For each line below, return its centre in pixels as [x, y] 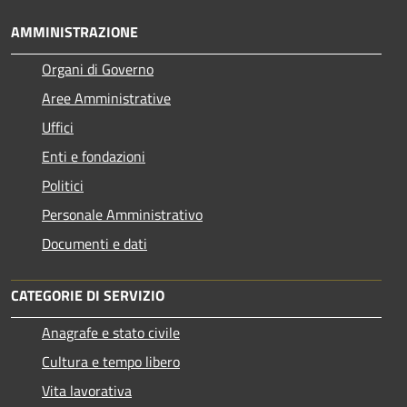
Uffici [58, 128]
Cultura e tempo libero [111, 362]
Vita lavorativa [87, 391]
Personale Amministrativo [122, 215]
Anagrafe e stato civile [111, 333]
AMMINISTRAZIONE [74, 32]
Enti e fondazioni [94, 157]
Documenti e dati [94, 244]
